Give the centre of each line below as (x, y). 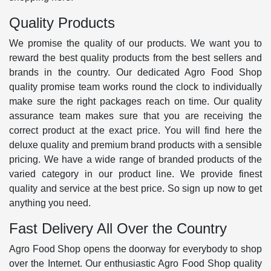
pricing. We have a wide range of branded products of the (135, 159)
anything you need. (50, 203)
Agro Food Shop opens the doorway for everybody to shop (135, 249)
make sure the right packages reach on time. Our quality (135, 101)
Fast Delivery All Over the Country (118, 228)
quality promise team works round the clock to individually (135, 87)
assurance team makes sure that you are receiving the (135, 116)
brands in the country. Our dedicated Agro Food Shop (135, 72)
